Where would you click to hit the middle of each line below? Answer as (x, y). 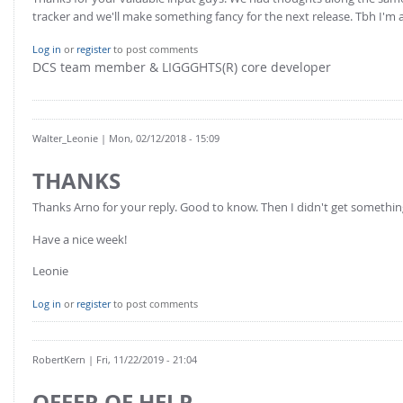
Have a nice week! (80, 239)
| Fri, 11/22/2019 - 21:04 (141, 360)
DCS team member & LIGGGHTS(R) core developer (182, 67)
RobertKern (59, 360)
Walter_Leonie (65, 139)
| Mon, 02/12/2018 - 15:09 (159, 139)
